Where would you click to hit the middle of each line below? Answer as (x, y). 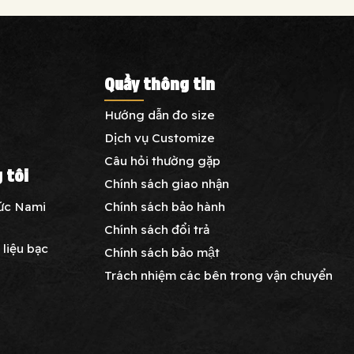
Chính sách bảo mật (162, 252)
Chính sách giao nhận (167, 183)
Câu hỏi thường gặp (162, 160)
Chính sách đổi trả (157, 229)
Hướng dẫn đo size (160, 114)
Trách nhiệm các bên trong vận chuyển (218, 275)
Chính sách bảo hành (165, 206)
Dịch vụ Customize (160, 137)
